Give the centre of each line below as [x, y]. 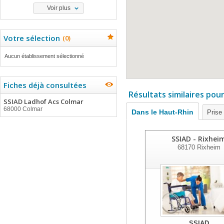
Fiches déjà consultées [45, 85]
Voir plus [58, 8]
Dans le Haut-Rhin [162, 112]
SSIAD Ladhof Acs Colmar [43, 101]
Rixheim [207, 147]
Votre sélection [32, 38]
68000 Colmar [23, 109]
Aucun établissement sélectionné [44, 56]
